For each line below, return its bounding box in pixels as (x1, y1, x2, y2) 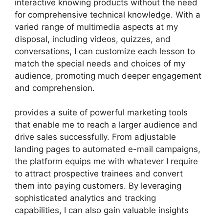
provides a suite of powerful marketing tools (15, 108, 188, 117)
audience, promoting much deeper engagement (15, 70, 201, 81)
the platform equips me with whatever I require (15, 156, 198, 166)
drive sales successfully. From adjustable (15, 132, 176, 142)
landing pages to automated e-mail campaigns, (15, 144, 200, 154)
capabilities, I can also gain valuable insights (15, 205, 189, 215)
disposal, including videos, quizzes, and (15, 34, 171, 44)
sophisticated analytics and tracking (15, 193, 156, 203)
